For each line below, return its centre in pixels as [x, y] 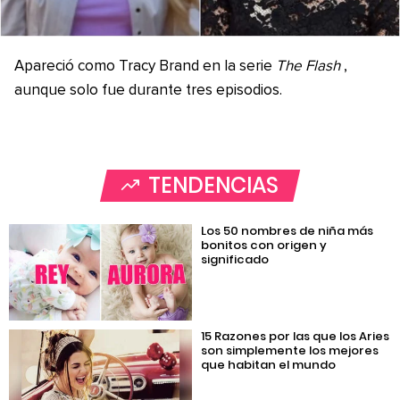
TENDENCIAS [213, 186]
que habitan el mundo [269, 364]
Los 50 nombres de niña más [287, 231]
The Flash [308, 67]
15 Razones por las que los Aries [296, 336]
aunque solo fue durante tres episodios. [148, 91]
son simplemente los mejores [290, 350]
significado [235, 260]
